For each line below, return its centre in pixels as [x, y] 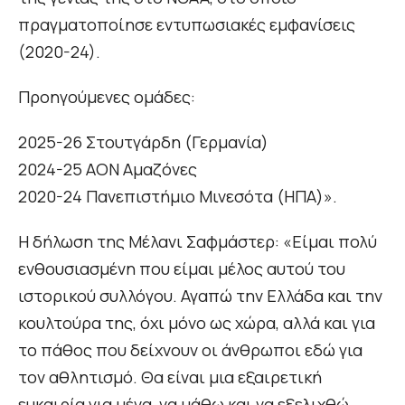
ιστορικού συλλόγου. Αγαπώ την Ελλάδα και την [200, 296]
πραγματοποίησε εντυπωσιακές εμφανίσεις [187, 25]
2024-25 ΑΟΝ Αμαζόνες [108, 170]
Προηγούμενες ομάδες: [107, 97]
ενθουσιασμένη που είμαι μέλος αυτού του [182, 269]
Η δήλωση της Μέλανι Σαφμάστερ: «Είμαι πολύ [198, 242]
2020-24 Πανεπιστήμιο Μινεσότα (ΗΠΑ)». [178, 197]
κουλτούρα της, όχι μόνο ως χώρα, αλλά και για [197, 323]
